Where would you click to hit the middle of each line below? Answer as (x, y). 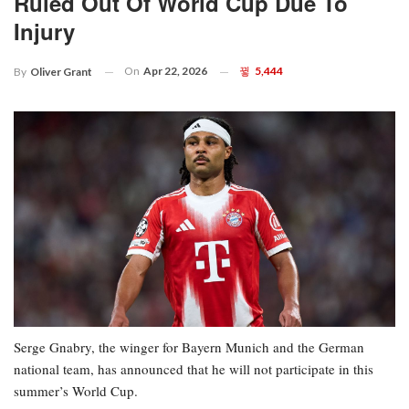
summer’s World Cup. (76, 390)
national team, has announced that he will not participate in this (194, 368)
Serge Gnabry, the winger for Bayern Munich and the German (189, 346)
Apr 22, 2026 (175, 71)
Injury (44, 31)
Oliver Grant (61, 72)
